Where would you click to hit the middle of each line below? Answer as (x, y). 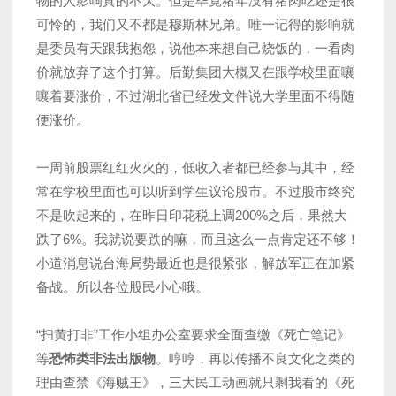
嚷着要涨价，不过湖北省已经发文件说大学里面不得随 (195, 96)
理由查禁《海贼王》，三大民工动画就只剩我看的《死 (195, 383)
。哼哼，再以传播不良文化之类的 (255, 359)
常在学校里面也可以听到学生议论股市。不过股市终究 (195, 192)
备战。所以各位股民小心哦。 (122, 287)
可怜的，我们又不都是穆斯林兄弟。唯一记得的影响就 (195, 25)
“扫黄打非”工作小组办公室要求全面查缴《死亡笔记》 (193, 335)
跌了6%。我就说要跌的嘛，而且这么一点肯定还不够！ (198, 240)
